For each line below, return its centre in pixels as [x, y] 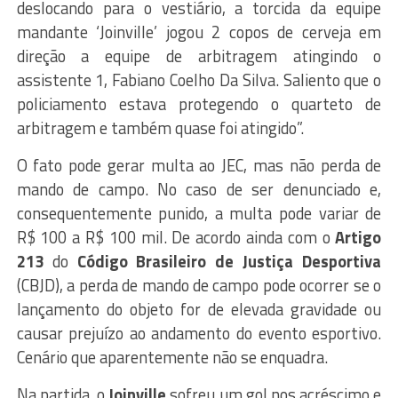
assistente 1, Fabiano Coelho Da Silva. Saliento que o [199, 80]
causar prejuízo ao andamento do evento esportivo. [199, 333]
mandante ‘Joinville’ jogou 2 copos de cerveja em [199, 32]
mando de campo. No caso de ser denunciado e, [199, 189]
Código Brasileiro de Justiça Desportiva [229, 261]
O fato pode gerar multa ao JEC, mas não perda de [199, 165]
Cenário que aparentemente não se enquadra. [172, 357]
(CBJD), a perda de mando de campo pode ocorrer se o [199, 285]
